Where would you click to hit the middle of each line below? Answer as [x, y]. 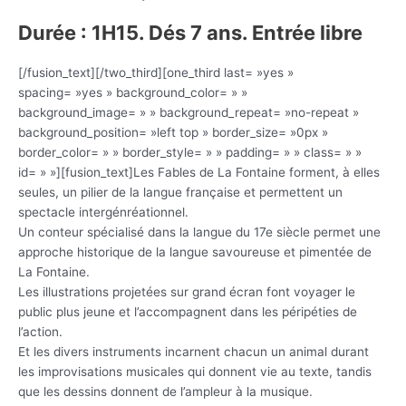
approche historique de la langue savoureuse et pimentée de [195, 252]
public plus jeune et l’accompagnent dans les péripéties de [188, 312]
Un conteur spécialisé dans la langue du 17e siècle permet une [199, 232]
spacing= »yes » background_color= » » [133, 93]
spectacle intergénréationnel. [103, 213]
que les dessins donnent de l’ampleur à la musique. [165, 392]
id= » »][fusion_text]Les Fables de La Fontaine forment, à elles [199, 173]
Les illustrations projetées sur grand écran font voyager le [187, 292]
